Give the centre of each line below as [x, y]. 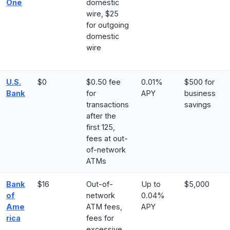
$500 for [199, 82]
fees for [100, 218]
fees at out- [107, 138]
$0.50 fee [103, 82]
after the [101, 116]
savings [198, 104]
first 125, [101, 127]
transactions [108, 104]
